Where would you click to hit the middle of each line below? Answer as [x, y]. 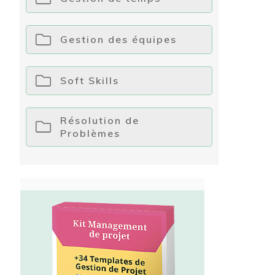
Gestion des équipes [118, 39]
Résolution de [100, 120]
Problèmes [90, 133]
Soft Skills [90, 80]
